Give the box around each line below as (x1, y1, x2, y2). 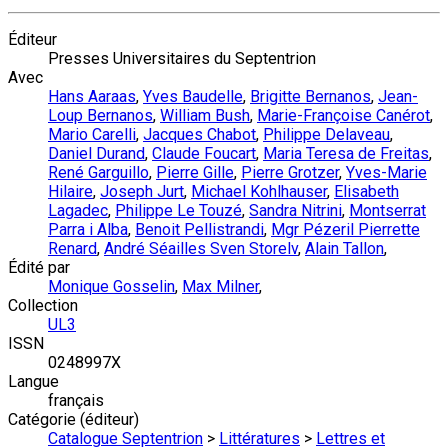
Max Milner (182, 277, 259, 297)
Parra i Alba (48, 220, 128, 240)
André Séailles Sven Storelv (104, 239, 298, 259)
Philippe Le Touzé (115, 201, 242, 221)
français (48, 391, 104, 411)
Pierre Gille (156, 163, 234, 183)
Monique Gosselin (48, 277, 175, 297)
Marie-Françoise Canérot (257, 106, 430, 126)
